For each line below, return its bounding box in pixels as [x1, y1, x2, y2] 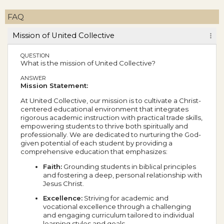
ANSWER [20, 74, 46, 81]
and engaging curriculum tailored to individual [43, 211, 194, 219]
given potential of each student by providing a [20, 138, 172, 147]
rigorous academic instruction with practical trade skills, [20, 113, 202, 121]
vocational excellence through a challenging [43, 202, 191, 211]
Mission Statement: [20, 81, 88, 89]
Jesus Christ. [43, 179, 84, 188]
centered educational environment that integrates [20, 104, 188, 113]
